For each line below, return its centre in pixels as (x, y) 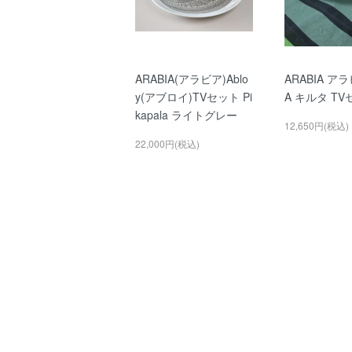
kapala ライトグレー (186, 114)
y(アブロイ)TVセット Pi (194, 96)
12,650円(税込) (316, 125)
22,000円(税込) (167, 143)
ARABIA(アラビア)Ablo (192, 78)
